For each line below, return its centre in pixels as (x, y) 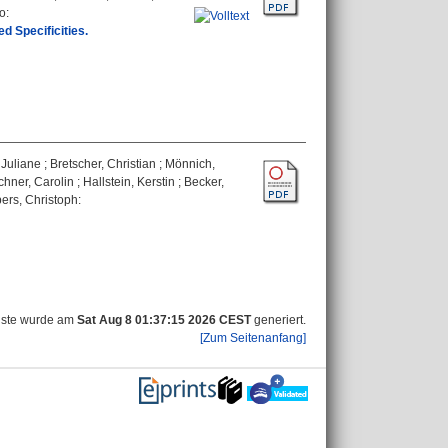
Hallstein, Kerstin (129, 182)
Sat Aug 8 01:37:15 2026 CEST (164, 320)
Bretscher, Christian (103, 164)
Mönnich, (190, 164)
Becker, (204, 182)
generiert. (278, 320)
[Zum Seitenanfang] (253, 338)
